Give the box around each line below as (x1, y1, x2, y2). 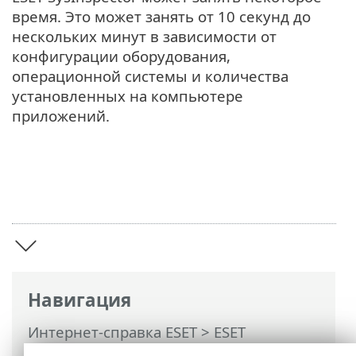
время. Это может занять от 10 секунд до (12, 6, 311, 27)
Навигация (28, 287, 131, 312)
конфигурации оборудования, (12, 46, 230, 67)
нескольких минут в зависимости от (12, 26, 277, 47)
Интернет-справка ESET (28, 322, 197, 342)
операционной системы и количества (12, 66, 288, 87)
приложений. (12, 106, 110, 126)
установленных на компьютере (12, 86, 243, 106)
